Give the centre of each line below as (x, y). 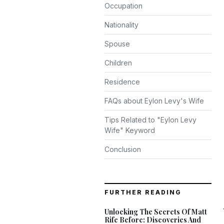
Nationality (121, 25)
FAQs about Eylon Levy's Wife (154, 101)
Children (118, 63)
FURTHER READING (143, 192)
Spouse (117, 44)
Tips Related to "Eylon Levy (150, 120)
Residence (122, 82)
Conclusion (123, 149)
